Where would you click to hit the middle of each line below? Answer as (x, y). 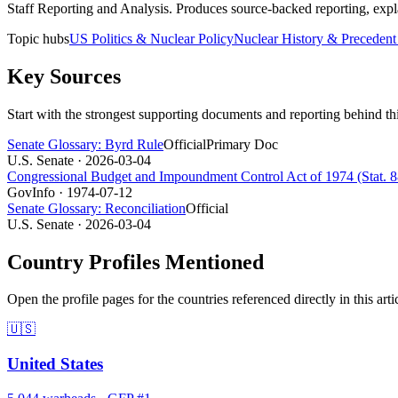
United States (55, 364)
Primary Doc (242, 144)
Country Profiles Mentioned (135, 262)
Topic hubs (38, 38)
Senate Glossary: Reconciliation (96, 208)
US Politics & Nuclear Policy (151, 38)
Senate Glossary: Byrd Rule (85, 144)
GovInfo (31, 192)
